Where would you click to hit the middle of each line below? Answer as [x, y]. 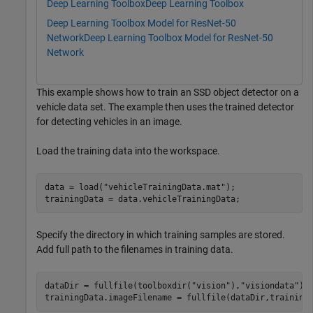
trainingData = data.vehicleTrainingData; [142, 199]
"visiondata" [269, 285]
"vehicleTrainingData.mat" [164, 187]
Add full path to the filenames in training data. [135, 249]
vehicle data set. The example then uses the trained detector [165, 107]
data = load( [74, 187]
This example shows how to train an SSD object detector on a [168, 92]
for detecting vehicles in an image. [109, 122]
